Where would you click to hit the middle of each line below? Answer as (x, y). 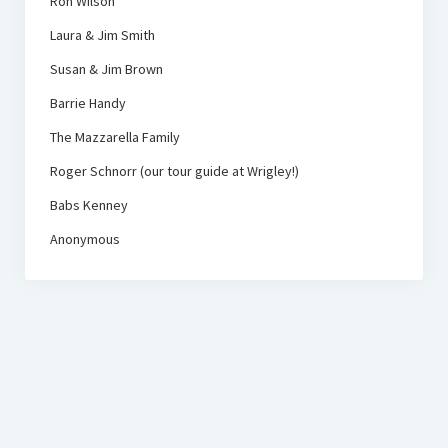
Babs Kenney (88, 205)
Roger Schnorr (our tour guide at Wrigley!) (174, 171)
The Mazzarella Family (114, 137)
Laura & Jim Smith (102, 35)
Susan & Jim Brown (106, 69)
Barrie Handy (87, 103)
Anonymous (84, 239)
